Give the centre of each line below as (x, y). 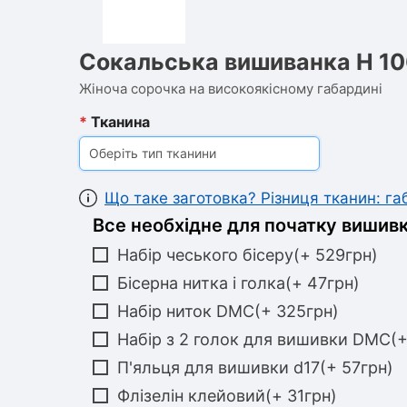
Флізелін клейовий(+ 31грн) (227, 396)
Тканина (119, 122)
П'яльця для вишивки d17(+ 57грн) (255, 367)
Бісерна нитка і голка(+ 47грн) (238, 283)
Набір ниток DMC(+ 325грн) (228, 311)
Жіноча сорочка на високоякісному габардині (231, 89)
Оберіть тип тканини (153, 153)
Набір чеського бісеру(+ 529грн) (248, 255)
